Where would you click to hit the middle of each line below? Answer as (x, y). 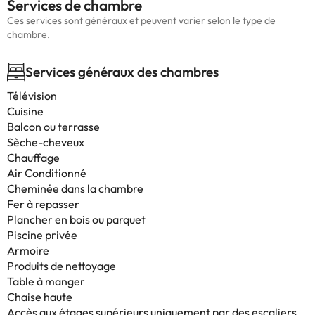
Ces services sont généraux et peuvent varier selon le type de (141, 20)
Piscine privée (42, 235)
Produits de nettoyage (62, 266)
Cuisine (25, 111)
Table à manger (46, 281)
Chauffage (33, 157)
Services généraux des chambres (122, 72)
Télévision (32, 96)
